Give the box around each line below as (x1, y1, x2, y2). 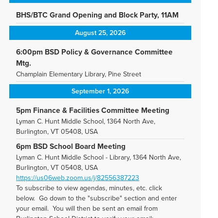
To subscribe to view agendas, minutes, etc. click (16, 184, 163, 192)
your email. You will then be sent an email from (16, 204, 158, 213)
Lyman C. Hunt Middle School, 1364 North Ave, (16, 117, 156, 126)
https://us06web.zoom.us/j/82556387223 (16, 174, 140, 182)
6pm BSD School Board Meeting (16, 142, 126, 151)
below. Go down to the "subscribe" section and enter (16, 194, 178, 202)
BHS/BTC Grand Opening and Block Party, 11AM (16, 11, 179, 19)
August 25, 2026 (75, 29, 126, 37)
